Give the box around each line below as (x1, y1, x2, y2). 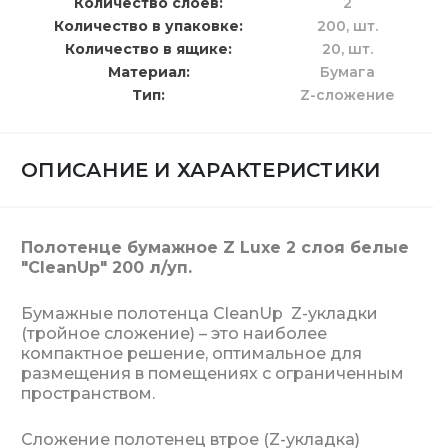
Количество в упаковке (54, 17, 239, 35)
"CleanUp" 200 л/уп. (21, 258, 192, 277)
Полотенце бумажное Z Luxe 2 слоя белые (21, 238, 409, 257)
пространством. (21, 384, 155, 403)
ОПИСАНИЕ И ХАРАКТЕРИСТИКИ (21, 158, 381, 182)
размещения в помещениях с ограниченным (21, 364, 404, 383)
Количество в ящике (65, 40, 228, 58)
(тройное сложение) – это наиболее (21, 324, 327, 343)
